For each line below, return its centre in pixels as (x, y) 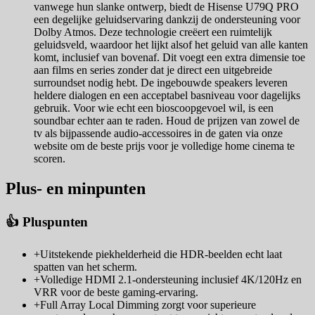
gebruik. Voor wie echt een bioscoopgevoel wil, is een (154, 108)
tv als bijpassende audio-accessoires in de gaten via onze (158, 134)
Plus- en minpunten (76, 189)
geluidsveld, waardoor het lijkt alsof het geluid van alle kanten (171, 45)
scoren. (50, 159)
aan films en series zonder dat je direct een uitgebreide (153, 70)
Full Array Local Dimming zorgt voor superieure (148, 304)
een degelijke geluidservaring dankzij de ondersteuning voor (167, 20)
